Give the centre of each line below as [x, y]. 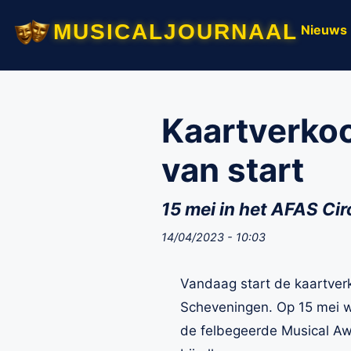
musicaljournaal [175, 28]
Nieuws [324, 29]
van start [233, 170]
